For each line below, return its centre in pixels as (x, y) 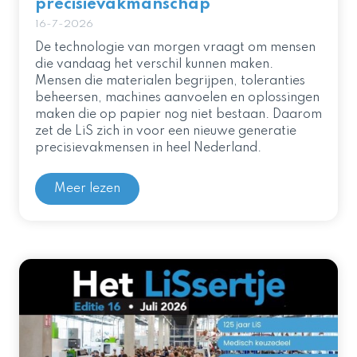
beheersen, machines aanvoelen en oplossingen (177, 98)
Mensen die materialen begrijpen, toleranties (170, 81)
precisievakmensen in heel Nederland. (148, 148)
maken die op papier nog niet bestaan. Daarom (178, 114)
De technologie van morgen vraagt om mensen (175, 47)
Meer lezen (87, 188)
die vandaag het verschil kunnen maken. (154, 64)
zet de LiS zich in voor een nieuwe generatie (166, 131)
